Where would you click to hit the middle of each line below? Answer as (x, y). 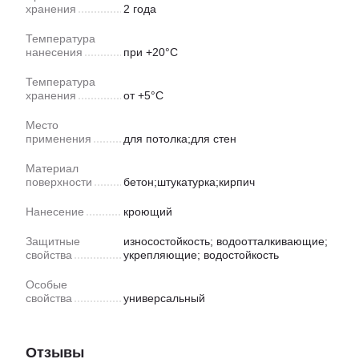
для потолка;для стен (180, 139)
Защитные (53, 242)
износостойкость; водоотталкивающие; (226, 242)
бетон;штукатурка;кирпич (189, 182)
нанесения (54, 52)
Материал (52, 169)
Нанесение (55, 212)
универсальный (164, 298)
